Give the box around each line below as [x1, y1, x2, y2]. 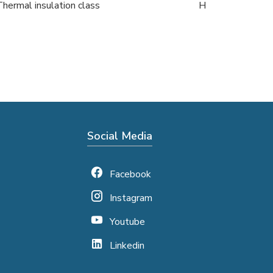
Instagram [110, 191, 153, 205]
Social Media [87, 129, 153, 143]
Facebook [110, 168, 152, 181]
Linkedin [110, 239, 145, 252]
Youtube [110, 215, 146, 229]
